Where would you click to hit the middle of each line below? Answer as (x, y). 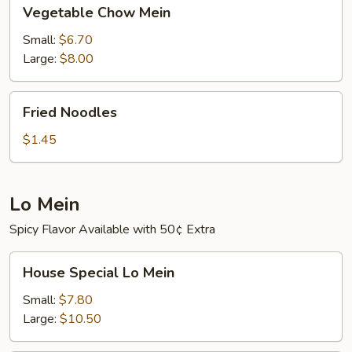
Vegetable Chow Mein (97, 13)
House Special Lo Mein (99, 273)
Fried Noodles (70, 112)
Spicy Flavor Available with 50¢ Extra (112, 229)
